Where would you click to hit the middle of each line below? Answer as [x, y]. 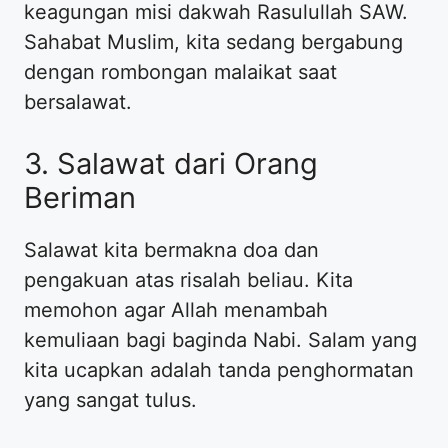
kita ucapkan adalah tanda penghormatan [219, 369]
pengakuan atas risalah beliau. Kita [188, 279]
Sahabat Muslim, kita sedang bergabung [213, 41]
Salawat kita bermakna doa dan [171, 249]
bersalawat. [78, 101]
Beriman [80, 197]
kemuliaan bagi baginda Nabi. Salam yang [220, 339]
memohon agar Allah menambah [176, 309]
